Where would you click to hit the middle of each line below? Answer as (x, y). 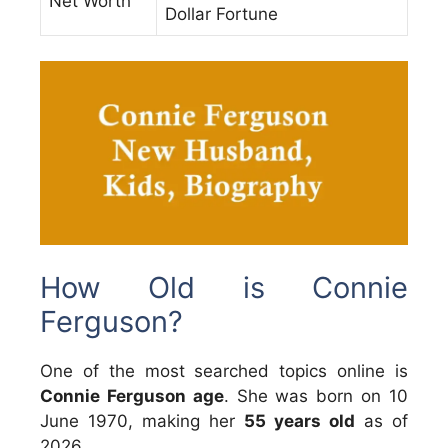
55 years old (299, 420)
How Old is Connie (224, 287)
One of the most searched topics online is (224, 370)
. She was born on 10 (316, 395)
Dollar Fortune (221, 13)
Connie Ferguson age (132, 395)
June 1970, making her (142, 420)
